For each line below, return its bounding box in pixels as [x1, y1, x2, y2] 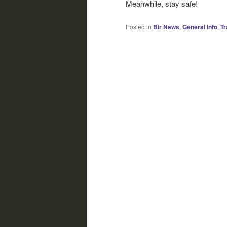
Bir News [153, 22, 179, 31]
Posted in [126, 22, 152, 31]
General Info [182, 22, 217, 31]
